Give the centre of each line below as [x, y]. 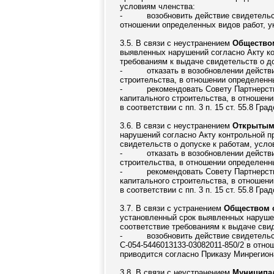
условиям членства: [157, 6]
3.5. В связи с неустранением [176, 43]
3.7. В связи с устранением [172, 208]
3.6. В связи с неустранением [176, 126]
